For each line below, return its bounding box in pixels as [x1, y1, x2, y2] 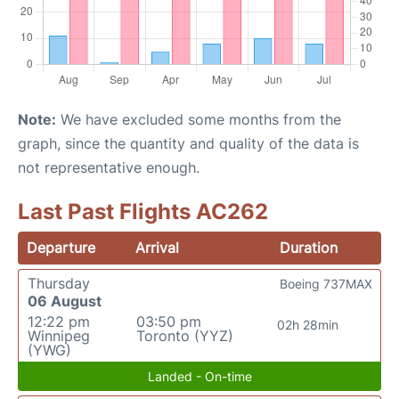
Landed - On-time [147, 369, 252, 384]
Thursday [28, 274, 90, 292]
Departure [27, 239, 95, 256]
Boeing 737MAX [280, 276, 372, 291]
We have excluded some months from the [56, 110, 341, 128]
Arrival [135, 239, 180, 256]
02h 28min [277, 317, 339, 332]
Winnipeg [28, 327, 90, 345]
